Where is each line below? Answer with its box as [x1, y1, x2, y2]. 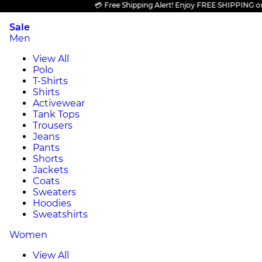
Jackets [33, 164, 68, 175]
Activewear [33, 98, 85, 109]
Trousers [33, 120, 73, 131]
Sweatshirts [33, 209, 88, 220]
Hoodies [33, 198, 71, 209]
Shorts [33, 153, 63, 164]
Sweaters [33, 187, 76, 198]
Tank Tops [33, 109, 80, 120]
